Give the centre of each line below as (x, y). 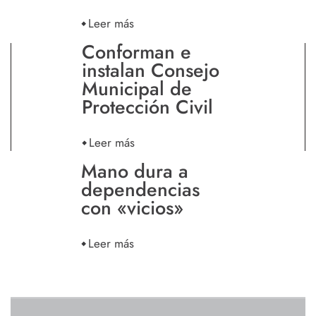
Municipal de (137, 89)
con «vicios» (132, 208)
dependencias (140, 190)
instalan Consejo (151, 71)
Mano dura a (135, 171)
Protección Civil (147, 107)
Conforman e (136, 52)
